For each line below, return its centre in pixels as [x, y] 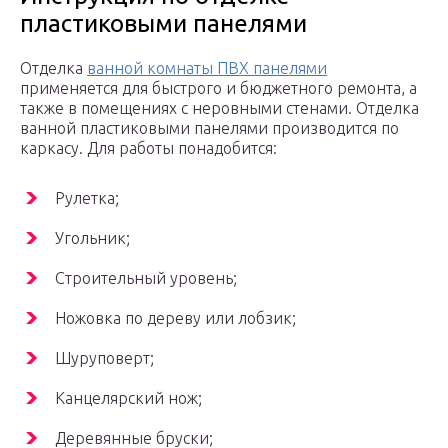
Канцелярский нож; [128, 398]
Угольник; [92, 238]
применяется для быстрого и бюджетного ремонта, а [218, 88]
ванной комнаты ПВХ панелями [207, 68]
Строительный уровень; [146, 278]
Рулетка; [87, 198]
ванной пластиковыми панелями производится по [209, 128]
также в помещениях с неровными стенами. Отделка [219, 108]
